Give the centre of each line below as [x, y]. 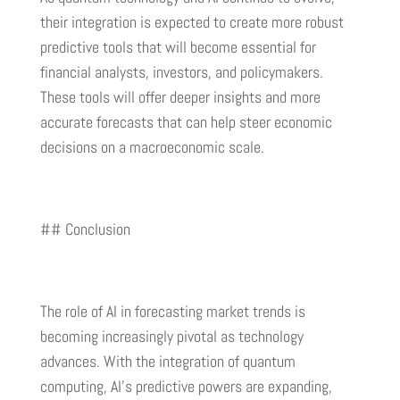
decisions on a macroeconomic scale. [152, 147]
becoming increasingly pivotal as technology [171, 337]
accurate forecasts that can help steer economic [186, 122]
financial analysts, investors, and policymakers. [181, 72]
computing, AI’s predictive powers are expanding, [186, 387]
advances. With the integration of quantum [167, 362]
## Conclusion [85, 229]
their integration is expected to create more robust [192, 22]
